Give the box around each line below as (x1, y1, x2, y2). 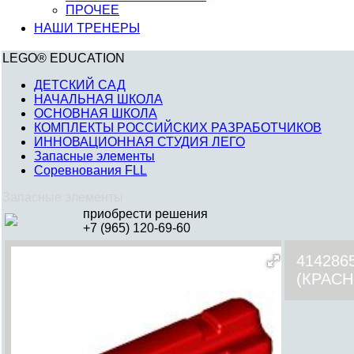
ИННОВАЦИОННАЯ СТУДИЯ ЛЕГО (34, 135, 245, 149)
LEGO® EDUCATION (2, 51, 125, 65)
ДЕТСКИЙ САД (34, 78, 126, 92)
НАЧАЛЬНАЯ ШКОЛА (34, 92, 163, 106)
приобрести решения (83, 207, 208, 220)
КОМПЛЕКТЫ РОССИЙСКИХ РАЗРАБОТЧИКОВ (34, 121, 322, 134)
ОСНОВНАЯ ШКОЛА (34, 107, 157, 120)
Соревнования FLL (34, 164, 147, 177)
